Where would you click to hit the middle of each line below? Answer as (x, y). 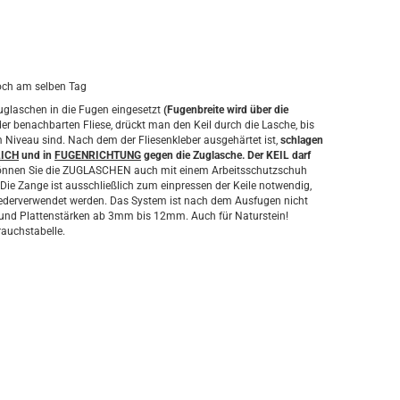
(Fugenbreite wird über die (226, 110)
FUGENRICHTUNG (98, 155)
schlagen (302, 140)
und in (37, 155)
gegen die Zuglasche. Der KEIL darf (226, 155)
